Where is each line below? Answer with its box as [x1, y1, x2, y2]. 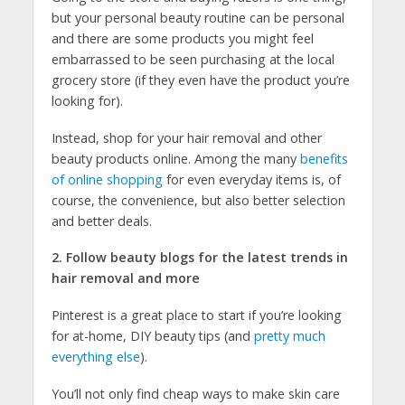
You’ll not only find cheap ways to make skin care [51, 385, 340, 403]
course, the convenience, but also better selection [51, 191, 345, 209]
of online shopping [51, 170, 163, 188]
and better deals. [51, 212, 152, 230]
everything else [51, 348, 140, 366]
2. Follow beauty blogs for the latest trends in [51, 249, 348, 267]
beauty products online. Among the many [51, 149, 300, 167]
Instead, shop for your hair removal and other [51, 128, 322, 146]
